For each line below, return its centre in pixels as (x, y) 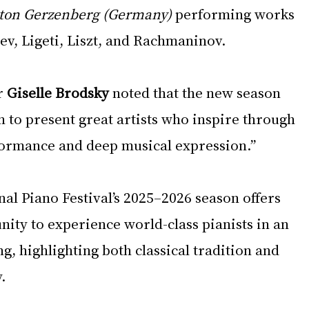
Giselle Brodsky (58, 92)
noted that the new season (197, 92)
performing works (235, 14)
